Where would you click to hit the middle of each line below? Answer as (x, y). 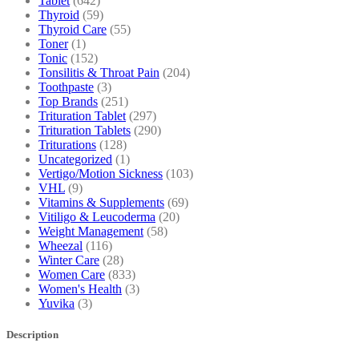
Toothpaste (66, 87)
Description (32, 335)
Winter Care (69, 260)
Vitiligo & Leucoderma (97, 216)
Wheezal (61, 245)
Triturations (67, 144)
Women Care (72, 274)
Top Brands (68, 101)
